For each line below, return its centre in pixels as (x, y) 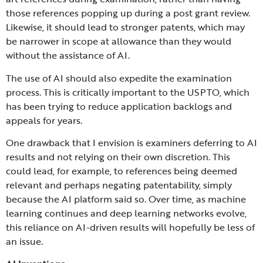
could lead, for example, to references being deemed (122, 171)
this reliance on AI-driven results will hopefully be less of (130, 227)
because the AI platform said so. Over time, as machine (126, 199)
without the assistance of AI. (68, 55)
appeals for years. (44, 120)
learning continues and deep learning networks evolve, (126, 213)
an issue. (24, 242)
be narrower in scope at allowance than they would (119, 41)
